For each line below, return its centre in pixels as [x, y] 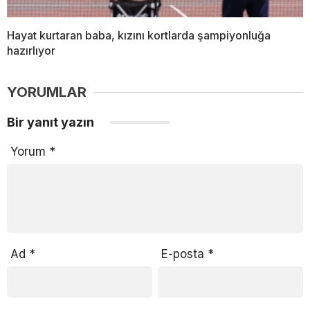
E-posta [185, 254]
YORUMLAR [47, 92]
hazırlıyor [31, 51]
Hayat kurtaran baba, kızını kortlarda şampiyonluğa [139, 36]
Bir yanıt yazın [52, 122]
